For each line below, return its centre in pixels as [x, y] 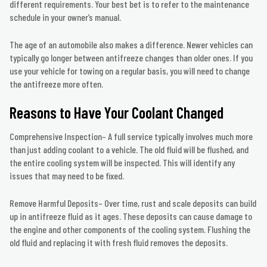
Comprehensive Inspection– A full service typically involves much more [131, 136]
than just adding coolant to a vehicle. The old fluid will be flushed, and [129, 150]
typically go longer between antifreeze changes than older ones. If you [131, 58]
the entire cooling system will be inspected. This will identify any [122, 163]
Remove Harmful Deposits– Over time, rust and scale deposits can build [133, 203]
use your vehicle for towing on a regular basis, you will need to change [130, 71]
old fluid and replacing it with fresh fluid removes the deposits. [119, 243]
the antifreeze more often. [56, 84]
